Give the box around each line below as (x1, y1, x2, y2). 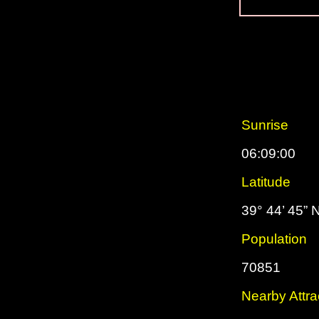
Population (241, 231, 307, 246)
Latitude (241, 174, 291, 189)
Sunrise (241, 117, 288, 132)
